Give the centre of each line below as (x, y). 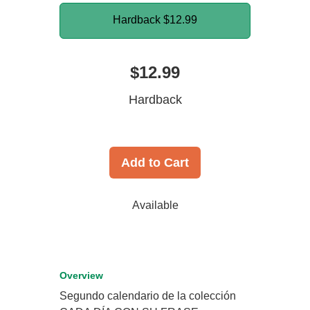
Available (155, 206)
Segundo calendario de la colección (148, 296)
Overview (82, 276)
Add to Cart (155, 163)
